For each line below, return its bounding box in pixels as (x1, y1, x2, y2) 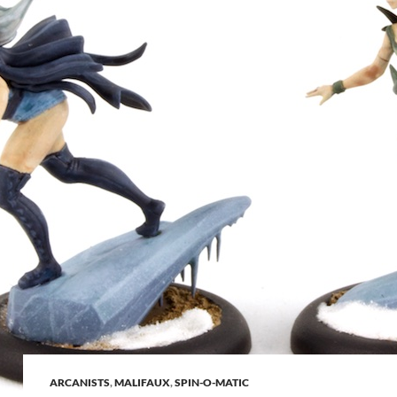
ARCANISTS (50, 376, 110, 390)
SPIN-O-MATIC (175, 376, 249, 390)
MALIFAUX (114, 376, 170, 390)
